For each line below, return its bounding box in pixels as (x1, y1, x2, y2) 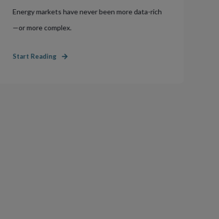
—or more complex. (12, 23, 72, 32)
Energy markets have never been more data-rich (12, 7, 162, 16)
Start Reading (12, 52, 57, 61)
